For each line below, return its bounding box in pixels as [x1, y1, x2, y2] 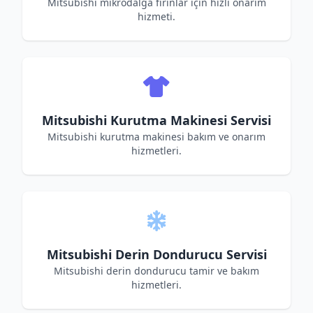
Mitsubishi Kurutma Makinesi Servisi [42, 112, 271, 129]
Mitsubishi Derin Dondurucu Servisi [46, 246, 267, 263]
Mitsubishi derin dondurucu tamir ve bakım [54, 264, 259, 277]
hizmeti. [138, 10, 175, 23]
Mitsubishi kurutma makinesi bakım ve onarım [48, 130, 265, 143]
